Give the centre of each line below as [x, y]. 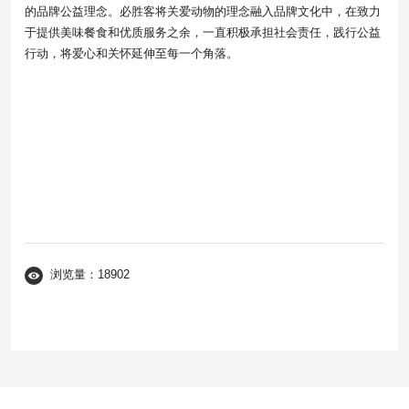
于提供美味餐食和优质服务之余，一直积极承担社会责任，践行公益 [203, 33]
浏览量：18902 [90, 275]
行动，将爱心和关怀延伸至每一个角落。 [131, 54]
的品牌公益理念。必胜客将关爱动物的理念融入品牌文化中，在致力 [203, 12]
